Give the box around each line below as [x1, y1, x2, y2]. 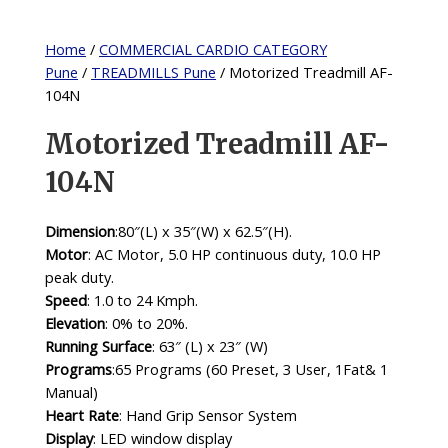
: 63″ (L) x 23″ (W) [152, 335, 269, 356]
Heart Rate [45, 404, 120, 425]
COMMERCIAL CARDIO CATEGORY [99, 38, 328, 59]
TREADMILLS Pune [91, 61, 217, 82]
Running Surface [45, 335, 153, 356]
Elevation [45, 312, 106, 333]
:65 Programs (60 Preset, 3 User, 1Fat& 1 [112, 358, 389, 379]
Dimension [45, 220, 116, 241]
